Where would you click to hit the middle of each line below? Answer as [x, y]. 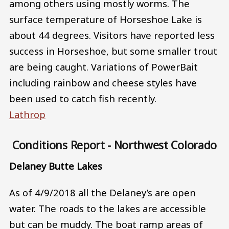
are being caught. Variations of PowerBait [104, 67]
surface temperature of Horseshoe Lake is [106, 19]
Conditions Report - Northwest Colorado [114, 145]
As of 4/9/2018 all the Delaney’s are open [102, 192]
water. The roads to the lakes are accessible [108, 208]
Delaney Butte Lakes [56, 166]
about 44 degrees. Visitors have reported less [112, 35]
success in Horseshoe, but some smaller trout [113, 51]
